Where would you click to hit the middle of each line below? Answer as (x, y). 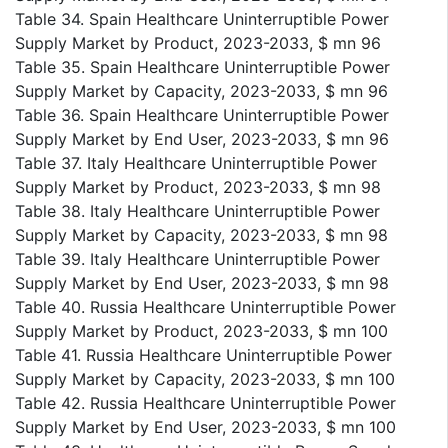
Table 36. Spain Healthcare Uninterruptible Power (202, 114)
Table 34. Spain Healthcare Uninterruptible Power (202, 18)
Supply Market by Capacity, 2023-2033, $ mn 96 (201, 90)
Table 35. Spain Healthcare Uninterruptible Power (202, 66)
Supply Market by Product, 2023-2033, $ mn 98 (198, 186)
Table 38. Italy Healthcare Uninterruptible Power (197, 210)
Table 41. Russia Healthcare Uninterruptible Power (203, 354)
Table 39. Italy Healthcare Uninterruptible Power (197, 258)
